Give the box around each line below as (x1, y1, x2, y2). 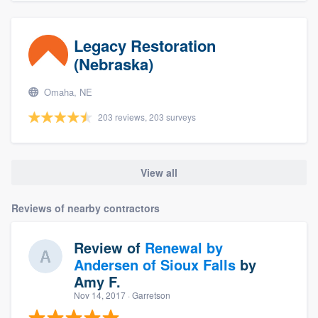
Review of (74, 237, 145, 258)
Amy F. (74, 271, 121, 292)
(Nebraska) (74, 52, 153, 75)
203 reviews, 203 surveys (98, 110, 196, 123)
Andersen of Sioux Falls (74, 254, 236, 275)
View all (141, 165, 177, 180)
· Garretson (126, 289, 170, 302)
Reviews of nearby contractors (11, 201, 160, 216)
